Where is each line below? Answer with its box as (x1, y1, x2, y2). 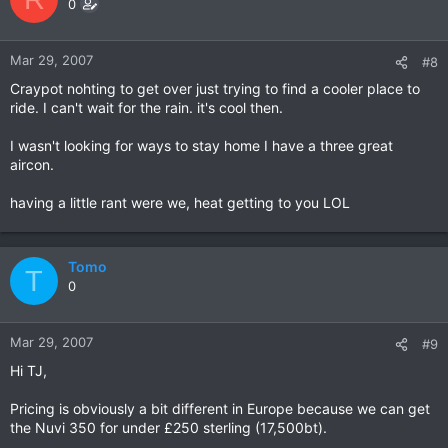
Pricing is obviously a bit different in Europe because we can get (10, 400, 430, 417)
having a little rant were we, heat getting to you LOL (10, 194, 350, 211)
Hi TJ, (10, 362, 47, 379)
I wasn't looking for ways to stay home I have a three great (10, 137, 393, 154)
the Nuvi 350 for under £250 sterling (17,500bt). (10, 419, 327, 436)
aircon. (10, 156, 54, 173)
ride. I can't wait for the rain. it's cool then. (10, 99, 283, 116)
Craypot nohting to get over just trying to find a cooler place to (10, 80, 420, 97)
